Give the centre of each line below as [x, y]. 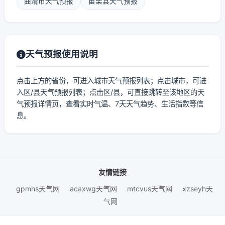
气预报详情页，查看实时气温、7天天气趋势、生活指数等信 [110, 104]
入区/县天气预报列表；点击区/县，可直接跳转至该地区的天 [110, 92]
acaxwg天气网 [93, 189]
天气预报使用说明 [62, 54]
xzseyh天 [198, 189]
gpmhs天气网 [38, 189]
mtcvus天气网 [150, 189]
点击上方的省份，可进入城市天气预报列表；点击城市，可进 [111, 81]
